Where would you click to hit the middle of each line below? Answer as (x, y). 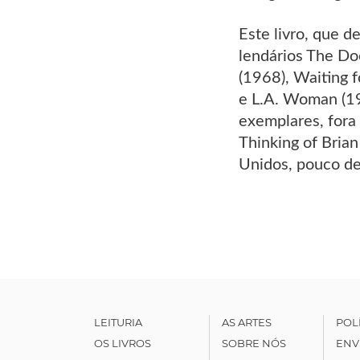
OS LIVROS (123, 343)
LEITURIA (118, 322)
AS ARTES (246, 322)
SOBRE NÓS (254, 343)
